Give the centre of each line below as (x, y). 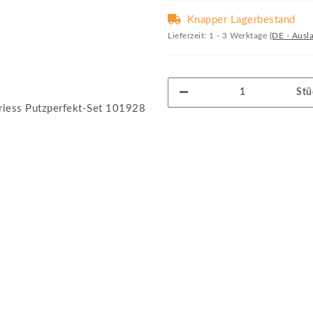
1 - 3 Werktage (239, 36)
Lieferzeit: (188, 36)
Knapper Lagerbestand (241, 20)
